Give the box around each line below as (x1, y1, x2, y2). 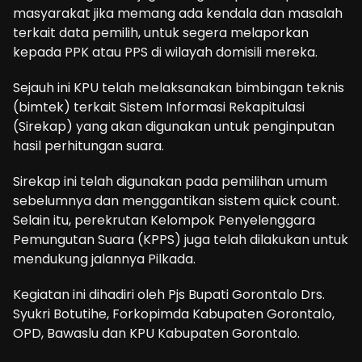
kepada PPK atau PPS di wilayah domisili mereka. (13, 42, 318, 61)
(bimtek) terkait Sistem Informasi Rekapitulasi (13, 97, 305, 116)
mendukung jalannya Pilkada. (13, 249, 196, 268)
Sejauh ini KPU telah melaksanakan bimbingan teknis (13, 78, 344, 97)
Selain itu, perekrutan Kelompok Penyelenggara (13, 210, 315, 229)
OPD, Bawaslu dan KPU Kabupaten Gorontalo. (13, 323, 300, 343)
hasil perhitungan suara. (13, 136, 164, 155)
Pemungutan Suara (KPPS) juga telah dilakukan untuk (13, 229, 348, 249)
